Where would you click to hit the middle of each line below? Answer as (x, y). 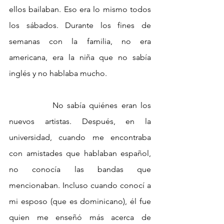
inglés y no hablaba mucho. (59, 73)
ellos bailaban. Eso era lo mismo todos (80, 9)
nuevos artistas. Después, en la (80, 121)
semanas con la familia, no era (80, 41)
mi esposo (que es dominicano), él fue (80, 201)
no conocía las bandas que (80, 169)
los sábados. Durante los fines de (80, 25)
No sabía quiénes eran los (31, 105)
